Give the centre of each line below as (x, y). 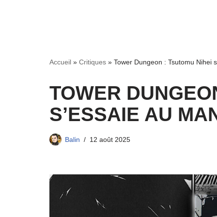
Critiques (93, 62)
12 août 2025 (110, 139)
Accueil (60, 62)
